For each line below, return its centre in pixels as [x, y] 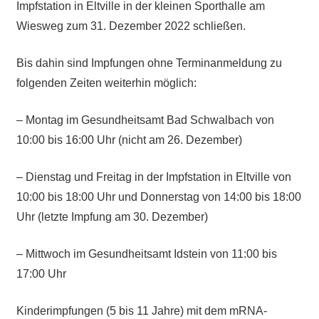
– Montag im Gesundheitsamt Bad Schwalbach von [145, 120]
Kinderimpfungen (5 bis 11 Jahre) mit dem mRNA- [141, 310]
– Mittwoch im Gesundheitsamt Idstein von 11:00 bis [146, 253]
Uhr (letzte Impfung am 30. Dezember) [112, 216]
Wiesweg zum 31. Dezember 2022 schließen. [131, 26]
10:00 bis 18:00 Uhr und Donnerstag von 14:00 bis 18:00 [158, 197]
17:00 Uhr [41, 273]
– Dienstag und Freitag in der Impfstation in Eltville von [153, 177]
